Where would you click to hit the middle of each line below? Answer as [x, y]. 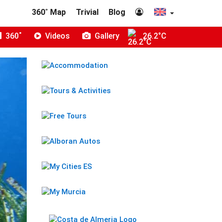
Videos [56, 36]
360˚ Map [49, 12]
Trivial [87, 12]
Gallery [106, 36]
